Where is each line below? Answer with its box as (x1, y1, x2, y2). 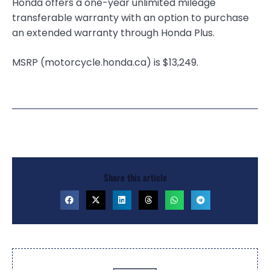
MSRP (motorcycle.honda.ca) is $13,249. (12, 55, 198, 70)
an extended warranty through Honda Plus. (12, 26, 215, 40)
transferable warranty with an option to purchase (12, 11, 249, 25)
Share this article (103, 171, 167, 184)
